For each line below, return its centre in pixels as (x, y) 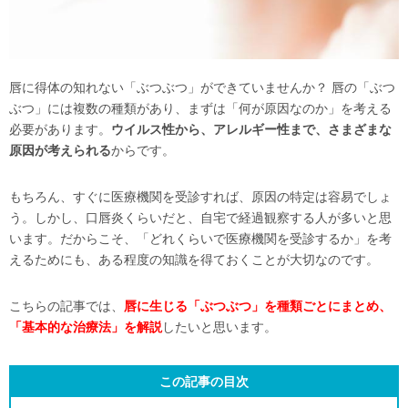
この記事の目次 (204, 381)
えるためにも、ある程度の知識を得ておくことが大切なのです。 (194, 259)
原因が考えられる (60, 150)
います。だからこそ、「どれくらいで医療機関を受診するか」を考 (200, 238)
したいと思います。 (219, 326)
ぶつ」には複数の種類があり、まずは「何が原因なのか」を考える (200, 108)
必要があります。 (60, 129)
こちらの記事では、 (66, 306)
